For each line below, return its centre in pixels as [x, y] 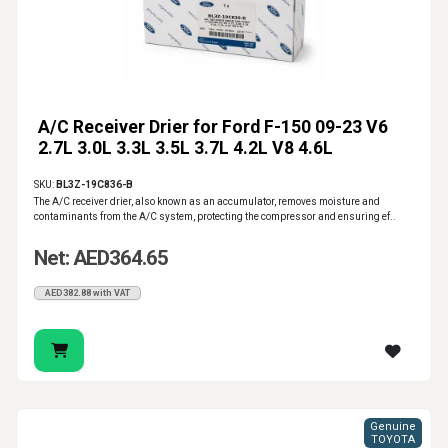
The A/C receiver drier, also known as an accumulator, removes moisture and [207, 202]
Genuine [393, 427]
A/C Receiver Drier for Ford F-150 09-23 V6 [213, 127]
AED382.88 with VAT [87, 293]
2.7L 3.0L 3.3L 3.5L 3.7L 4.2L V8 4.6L [185, 148]
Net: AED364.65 [101, 258]
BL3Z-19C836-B [94, 185]
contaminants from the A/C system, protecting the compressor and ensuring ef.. [215, 217]
